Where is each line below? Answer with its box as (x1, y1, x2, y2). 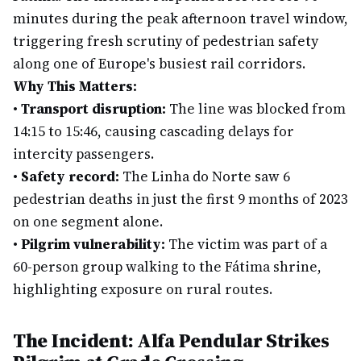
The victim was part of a (165, 234, 327, 254)
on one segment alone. (13, 212, 163, 231)
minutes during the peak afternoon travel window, (13, 9, 348, 28)
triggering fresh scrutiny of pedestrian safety (13, 31, 318, 51)
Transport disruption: (21, 99, 166, 118)
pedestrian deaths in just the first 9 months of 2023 (13, 189, 348, 209)
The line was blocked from (166, 99, 346, 118)
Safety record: (21, 167, 119, 186)
